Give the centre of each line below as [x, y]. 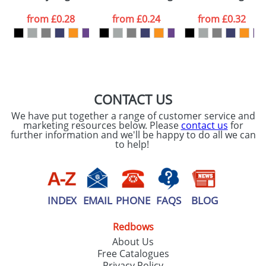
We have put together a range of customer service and [133, 116]
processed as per [82, 15]
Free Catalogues [133, 254]
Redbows [133, 227]
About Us [133, 242]
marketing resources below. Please [102, 125]
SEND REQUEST [186, 59]
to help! [133, 144]
